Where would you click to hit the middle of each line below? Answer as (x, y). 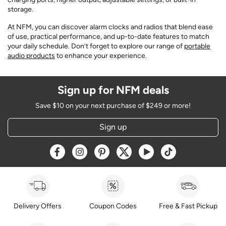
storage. (20, 10)
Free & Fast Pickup (188, 206)
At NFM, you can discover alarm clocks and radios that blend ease (110, 27)
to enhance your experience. (101, 56)
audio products (31, 56)
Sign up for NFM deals (113, 90)
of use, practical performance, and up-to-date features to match (108, 37)
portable (197, 46)
